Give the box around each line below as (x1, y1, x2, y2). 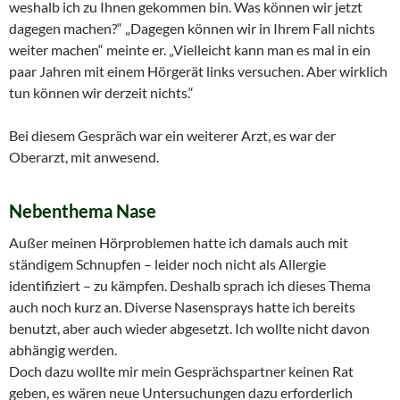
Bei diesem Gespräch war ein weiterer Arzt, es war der (9, 126, 336, 144)
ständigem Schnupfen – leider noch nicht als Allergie (9, 254, 326, 272)
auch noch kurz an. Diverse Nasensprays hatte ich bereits (9, 297, 355, 315)
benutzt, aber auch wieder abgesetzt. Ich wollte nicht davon (9, 319, 370, 337)
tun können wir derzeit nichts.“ (9, 83, 194, 101)
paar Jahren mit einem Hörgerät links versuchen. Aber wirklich (9, 62, 387, 79)
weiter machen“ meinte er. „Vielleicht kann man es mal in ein (9, 40, 371, 58)
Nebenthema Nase (9, 199, 156, 221)
